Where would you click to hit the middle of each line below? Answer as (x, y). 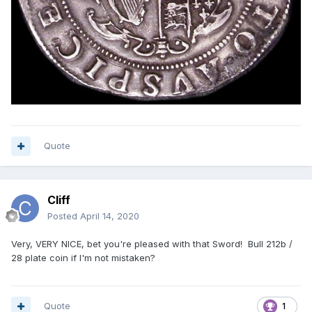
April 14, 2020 (110, 216)
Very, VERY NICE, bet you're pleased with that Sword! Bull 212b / (152, 244)
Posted (64, 216)
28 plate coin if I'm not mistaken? (83, 258)
